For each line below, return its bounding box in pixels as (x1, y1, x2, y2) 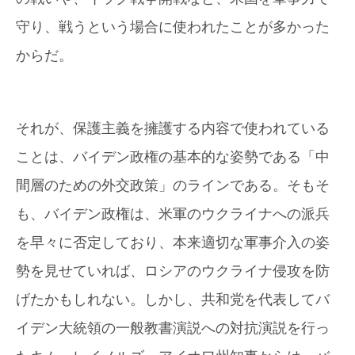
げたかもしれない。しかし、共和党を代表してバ (16, 291, 330, 307)
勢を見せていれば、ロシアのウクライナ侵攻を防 (16, 262, 330, 279)
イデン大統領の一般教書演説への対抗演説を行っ (16, 319, 330, 336)
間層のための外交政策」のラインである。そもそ (16, 177, 330, 193)
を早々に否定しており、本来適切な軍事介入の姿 (16, 234, 330, 250)
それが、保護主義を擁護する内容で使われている (16, 120, 330, 136)
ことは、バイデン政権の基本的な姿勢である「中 (16, 148, 330, 165)
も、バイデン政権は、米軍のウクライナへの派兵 (16, 205, 330, 222)
